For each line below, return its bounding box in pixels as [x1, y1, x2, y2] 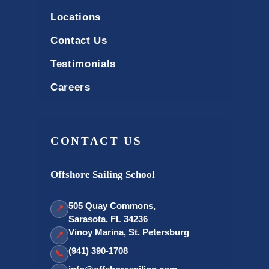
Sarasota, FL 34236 [68, 213, 148, 224]
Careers [50, 81, 91, 93]
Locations [50, 11, 101, 23]
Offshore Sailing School [50, 168, 155, 180]
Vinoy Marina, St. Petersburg [68, 226, 189, 237]
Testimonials [50, 58, 116, 70]
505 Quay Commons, [68, 200, 156, 211]
